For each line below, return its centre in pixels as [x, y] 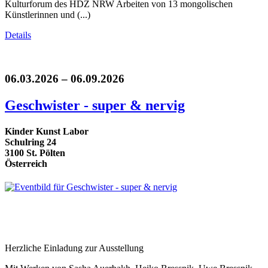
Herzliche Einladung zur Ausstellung [74, 248]
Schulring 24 [31, 142]
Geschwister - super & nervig [95, 105]
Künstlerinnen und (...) [48, 15]
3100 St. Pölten [35, 153]
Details [18, 35]
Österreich [26, 164]
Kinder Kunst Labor [47, 132]
